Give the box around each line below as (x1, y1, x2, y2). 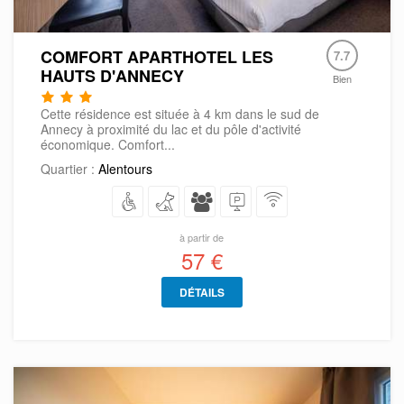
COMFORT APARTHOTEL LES (41, 45, 273, 69)
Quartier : (41, 160, 98, 179)
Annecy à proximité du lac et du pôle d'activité (41, 120, 301, 139)
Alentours (98, 160, 152, 179)
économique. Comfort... (41, 135, 175, 154)
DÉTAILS (179, 284, 225, 301)
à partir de (179, 230, 225, 245)
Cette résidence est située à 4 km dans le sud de (41, 105, 319, 124)
